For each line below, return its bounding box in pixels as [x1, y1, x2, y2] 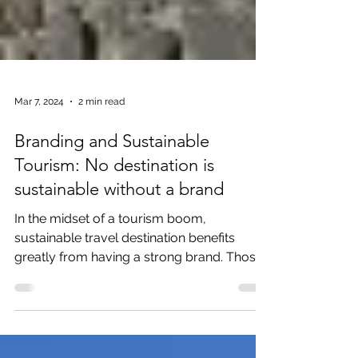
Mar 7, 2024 [14, 136, 64, 147]
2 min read [78, 136, 125, 147]
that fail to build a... [14, 308, 122, 324]
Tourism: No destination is [14, 194, 214, 216]
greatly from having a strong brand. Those [14, 289, 263, 304]
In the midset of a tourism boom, [14, 251, 206, 266]
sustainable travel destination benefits [14, 270, 235, 285]
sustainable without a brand [14, 218, 224, 240]
